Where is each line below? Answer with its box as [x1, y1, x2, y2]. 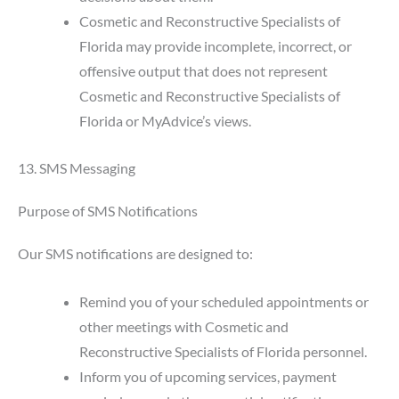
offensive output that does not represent [79, 62, 329, 80]
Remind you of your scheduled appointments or [79, 293, 370, 311]
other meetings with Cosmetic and [79, 318, 289, 336]
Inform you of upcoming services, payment [79, 368, 338, 386]
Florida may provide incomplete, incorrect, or [79, 37, 353, 55]
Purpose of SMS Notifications [18, 201, 198, 219]
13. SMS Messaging [18, 159, 135, 176]
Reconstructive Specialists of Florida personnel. [79, 343, 368, 361]
